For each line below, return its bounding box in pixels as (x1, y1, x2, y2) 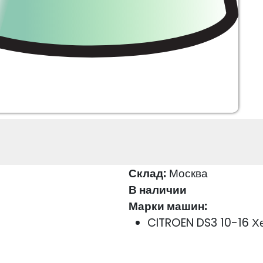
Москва (166, 166, 208, 182)
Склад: (128, 166, 166, 182)
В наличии (128, 182, 187, 198)
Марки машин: (128, 198, 207, 215)
